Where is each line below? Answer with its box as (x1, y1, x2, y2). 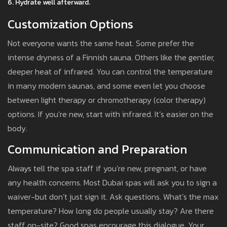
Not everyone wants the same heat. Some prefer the (8, 37, 194, 50)
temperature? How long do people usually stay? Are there (8, 205, 214, 217)
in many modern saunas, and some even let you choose (8, 80, 205, 92)
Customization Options (8, 15, 133, 33)
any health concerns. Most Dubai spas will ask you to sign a (8, 176, 217, 189)
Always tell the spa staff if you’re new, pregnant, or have (8, 162, 207, 175)
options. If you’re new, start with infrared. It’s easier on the (8, 108, 213, 121)
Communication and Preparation (8, 140, 187, 159)
